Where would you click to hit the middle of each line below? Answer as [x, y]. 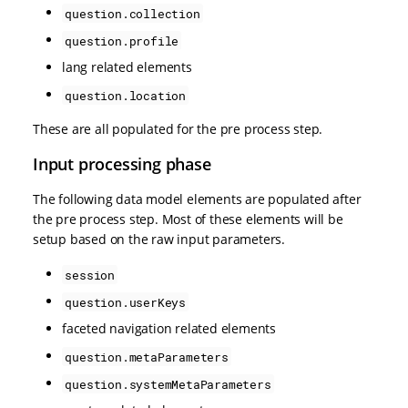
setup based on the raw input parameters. [159, 240]
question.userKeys [125, 302]
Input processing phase [122, 164]
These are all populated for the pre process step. [178, 129]
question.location [125, 95]
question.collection [133, 13]
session [90, 275]
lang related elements [127, 67]
